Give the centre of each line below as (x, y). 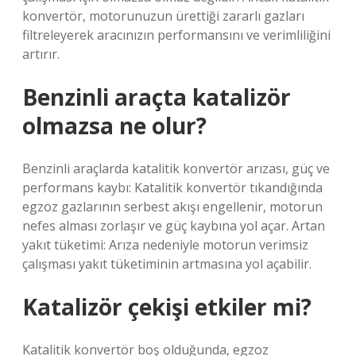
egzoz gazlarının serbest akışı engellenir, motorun (172, 207)
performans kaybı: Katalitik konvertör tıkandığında (172, 188)
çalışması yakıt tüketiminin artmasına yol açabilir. (167, 264)
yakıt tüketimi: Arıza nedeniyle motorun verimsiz (165, 245)
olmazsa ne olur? (114, 126)
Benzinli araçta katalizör (157, 97)
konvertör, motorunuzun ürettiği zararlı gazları (163, 16)
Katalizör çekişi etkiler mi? (167, 307)
